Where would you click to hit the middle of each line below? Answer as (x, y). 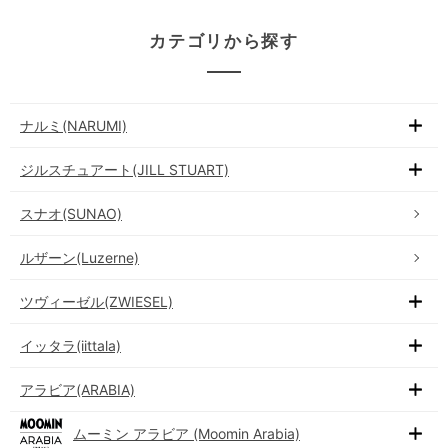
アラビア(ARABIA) (77, 390)
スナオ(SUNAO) (71, 214)
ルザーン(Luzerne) (79, 258)
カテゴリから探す (224, 41)
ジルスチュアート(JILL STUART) (124, 170)
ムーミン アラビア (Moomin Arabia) (186, 434)
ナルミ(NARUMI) (73, 126)
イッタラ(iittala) (70, 346)
